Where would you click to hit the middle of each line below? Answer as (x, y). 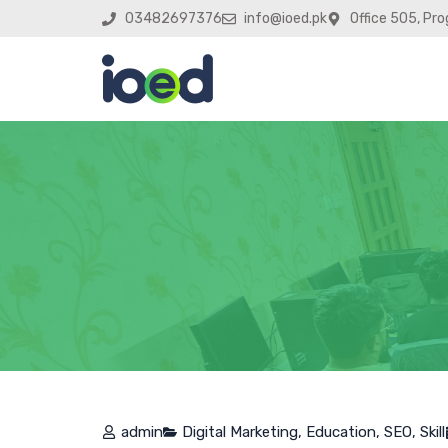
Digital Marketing (240, 432)
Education (341, 432)
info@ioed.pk (285, 18)
